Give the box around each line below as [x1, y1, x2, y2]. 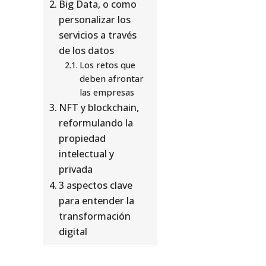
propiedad [59, 132, 106, 145]
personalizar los [59, 13, 131, 27]
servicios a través [59, 28, 137, 42]
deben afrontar [79, 72, 144, 85]
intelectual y [59, 147, 115, 161]
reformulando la [59, 116, 134, 130]
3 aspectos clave [59, 179, 133, 192]
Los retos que [79, 59, 135, 71]
